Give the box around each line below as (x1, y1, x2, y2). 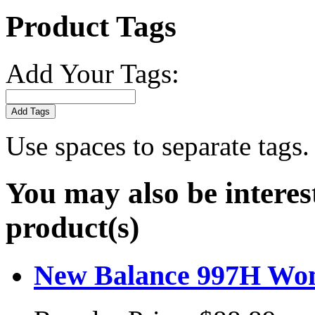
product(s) (6, 210, 139, 244)
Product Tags (6, 9, 176, 43)
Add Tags (11, 105, 50, 117)
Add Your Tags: (6, 58, 179, 89)
